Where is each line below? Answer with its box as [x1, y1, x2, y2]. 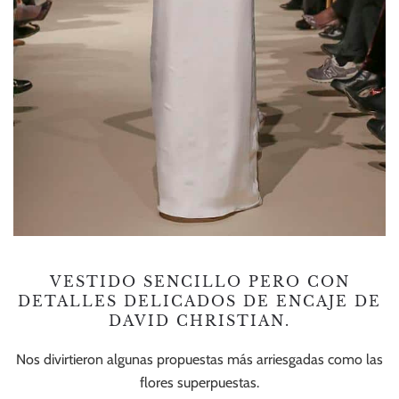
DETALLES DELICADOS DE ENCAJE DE [18, 291, 381, 310]
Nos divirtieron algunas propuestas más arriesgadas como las [16, 350, 383, 368]
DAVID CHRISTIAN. [109, 311, 290, 330]
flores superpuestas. [140, 373, 259, 391]
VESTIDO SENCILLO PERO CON [49, 272, 350, 290]
